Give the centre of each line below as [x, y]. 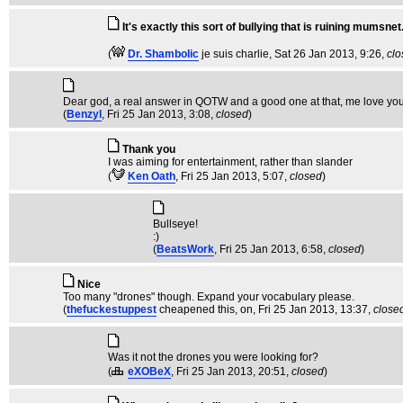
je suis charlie [235, 54]
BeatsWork [185, 249]
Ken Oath [152, 176]
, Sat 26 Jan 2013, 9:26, [328, 54]
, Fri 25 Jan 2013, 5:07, [233, 176]
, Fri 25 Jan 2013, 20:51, [231, 372]
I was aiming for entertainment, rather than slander [230, 162]
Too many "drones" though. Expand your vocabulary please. [209, 297]
